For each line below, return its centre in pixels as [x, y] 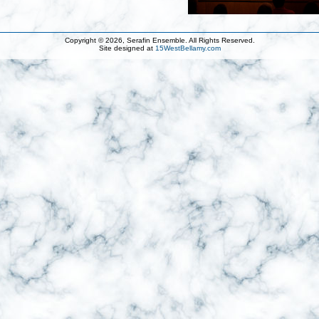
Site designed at [127, 48]
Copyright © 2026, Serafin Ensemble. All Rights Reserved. [159, 40]
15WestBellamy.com [188, 48]
